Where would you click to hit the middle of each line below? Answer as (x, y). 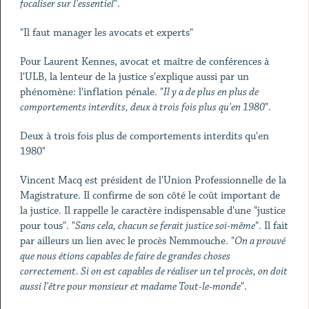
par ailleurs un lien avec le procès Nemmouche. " (127, 241)
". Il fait (271, 226)
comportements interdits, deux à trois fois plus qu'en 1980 (142, 107)
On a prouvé (260, 241)
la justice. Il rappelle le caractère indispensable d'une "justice (152, 211)
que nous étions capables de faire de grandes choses (125, 256)
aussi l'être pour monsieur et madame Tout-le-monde (130, 287)
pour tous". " (47, 226)
